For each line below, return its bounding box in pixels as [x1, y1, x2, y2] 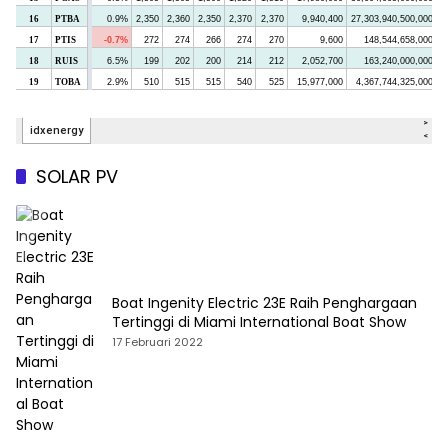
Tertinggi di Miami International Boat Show [112, 311, 406, 332]
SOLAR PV [36, 164, 118, 190]
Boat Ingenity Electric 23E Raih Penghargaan [112, 292, 263, 313]
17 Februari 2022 [112, 333, 203, 350]
